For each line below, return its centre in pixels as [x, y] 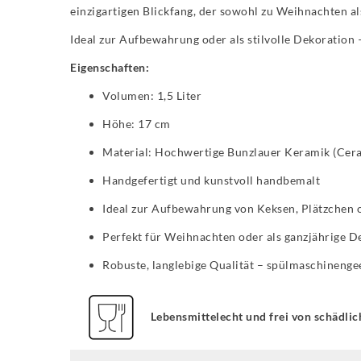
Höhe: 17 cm [137, 124]
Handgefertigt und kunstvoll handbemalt [211, 180]
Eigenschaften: [110, 68]
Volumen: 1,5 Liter [152, 96]
